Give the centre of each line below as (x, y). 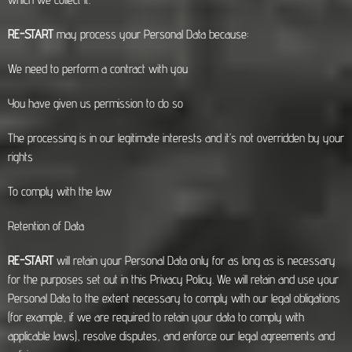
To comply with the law (60, 191)
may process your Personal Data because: (152, 34)
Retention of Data (46, 226)
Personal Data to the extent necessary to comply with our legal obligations (174, 298)
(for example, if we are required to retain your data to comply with (156, 317)
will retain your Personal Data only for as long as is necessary (196, 260)
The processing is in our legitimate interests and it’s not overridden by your (176, 138)
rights (20, 157)
